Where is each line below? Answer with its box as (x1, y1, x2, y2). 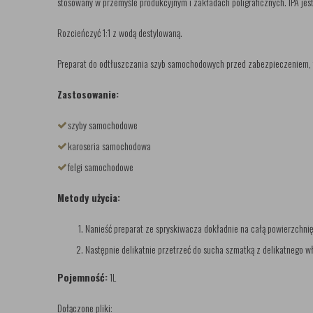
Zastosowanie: (57, 87, 119, 101)
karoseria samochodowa (68, 138, 151, 153)
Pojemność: (57, 270, 108, 284)
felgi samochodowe (68, 159, 133, 174)
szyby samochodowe (68, 117, 138, 132)
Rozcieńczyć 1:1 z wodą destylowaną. (57, 25, 182, 40)
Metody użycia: (57, 190, 120, 205)
